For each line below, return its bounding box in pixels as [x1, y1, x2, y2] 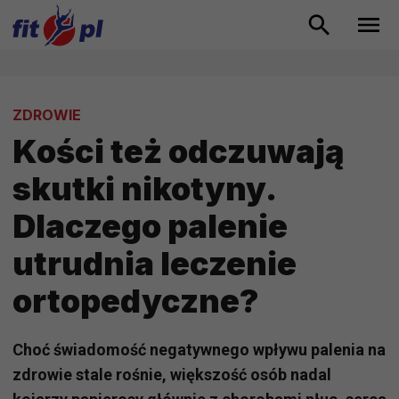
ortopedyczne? [12, 281, 259, 322]
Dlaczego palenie [12, 207, 288, 247]
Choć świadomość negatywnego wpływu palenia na [12, 340, 386, 360]
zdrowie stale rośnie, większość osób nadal [12, 365, 331, 385]
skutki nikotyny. [12, 169, 275, 209]
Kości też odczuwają [12, 132, 344, 172]
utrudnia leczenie [12, 244, 297, 284]
